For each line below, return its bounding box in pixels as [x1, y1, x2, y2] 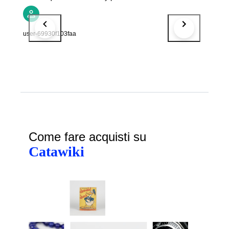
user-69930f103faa [23, 30, 76, 37]
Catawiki [29, 143, 84, 159]
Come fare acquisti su [29, 129, 146, 144]
